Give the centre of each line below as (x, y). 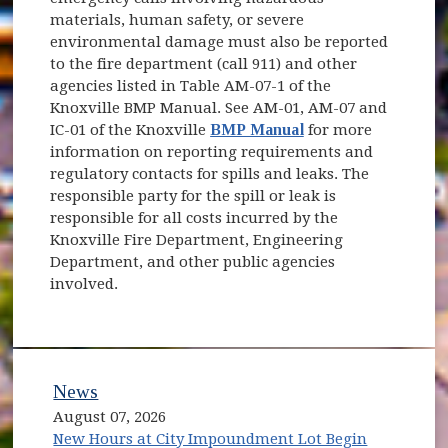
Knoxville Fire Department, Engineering (197, 239)
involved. (84, 283)
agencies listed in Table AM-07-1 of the (191, 85)
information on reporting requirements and (212, 151)
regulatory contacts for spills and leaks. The (210, 173)
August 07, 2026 (110, 417)
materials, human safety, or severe (177, 19)
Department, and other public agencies (193, 261)
